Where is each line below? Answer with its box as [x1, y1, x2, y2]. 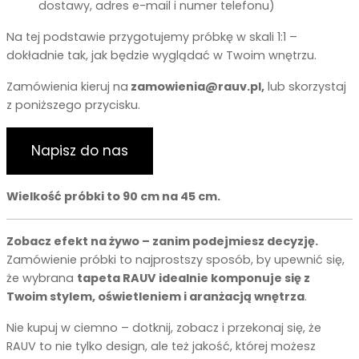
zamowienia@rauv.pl [131, 78, 261, 95]
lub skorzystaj [264, 78, 346, 95]
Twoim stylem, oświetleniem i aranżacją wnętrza [6, 288, 305, 305]
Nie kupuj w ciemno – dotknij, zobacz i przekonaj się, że [6, 319, 321, 336]
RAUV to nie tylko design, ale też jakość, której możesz [6, 337, 316, 354]
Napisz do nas [31, 140, 128, 160]
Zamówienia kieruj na [6, 78, 128, 95]
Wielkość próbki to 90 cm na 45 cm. [6, 188, 220, 204]
